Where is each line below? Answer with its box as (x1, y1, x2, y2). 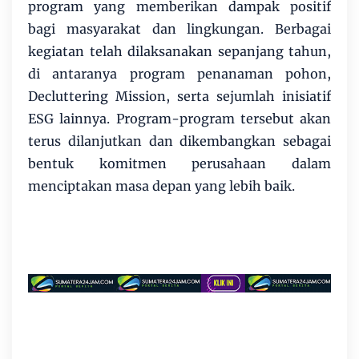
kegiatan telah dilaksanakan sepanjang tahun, (28, 42, 331, 59)
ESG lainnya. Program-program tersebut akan (28, 110, 331, 127)
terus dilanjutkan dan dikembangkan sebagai (28, 132, 331, 149)
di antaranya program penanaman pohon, (28, 65, 331, 82)
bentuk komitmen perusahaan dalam (28, 155, 331, 171)
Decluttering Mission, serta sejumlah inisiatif (28, 87, 331, 104)
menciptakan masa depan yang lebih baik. (28, 177, 295, 194)
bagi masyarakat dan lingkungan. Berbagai (28, 20, 331, 37)
